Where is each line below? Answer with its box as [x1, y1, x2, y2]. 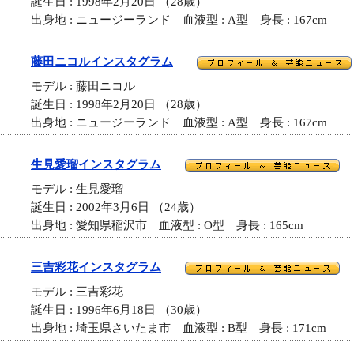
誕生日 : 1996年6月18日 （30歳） [31, 303, 207, 317]
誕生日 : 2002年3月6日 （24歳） [31, 201, 201, 214]
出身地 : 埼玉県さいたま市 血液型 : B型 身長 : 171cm [31, 322, 326, 335]
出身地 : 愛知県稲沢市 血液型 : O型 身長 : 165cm [31, 219, 303, 232]
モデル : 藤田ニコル [31, 80, 147, 93]
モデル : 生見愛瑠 [31, 183, 135, 196]
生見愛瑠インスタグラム [31, 158, 161, 171]
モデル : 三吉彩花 [31, 285, 135, 299]
